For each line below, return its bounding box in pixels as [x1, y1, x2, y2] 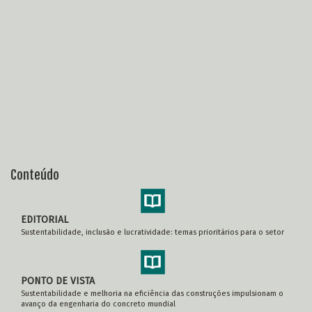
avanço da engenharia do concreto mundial [21, 299, 175, 309]
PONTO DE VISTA [21, 275, 95, 287]
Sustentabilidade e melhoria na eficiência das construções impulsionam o [21, 289, 283, 298]
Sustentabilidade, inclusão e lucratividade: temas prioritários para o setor [21, 228, 284, 237]
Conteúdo [10, 167, 59, 182]
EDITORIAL [21, 214, 68, 226]
